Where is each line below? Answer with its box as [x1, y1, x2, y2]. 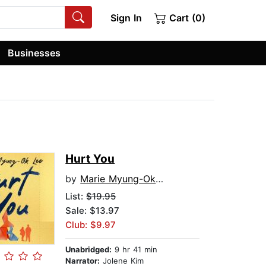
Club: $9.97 [65, 219, 116, 231]
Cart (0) [166, 12, 205, 24]
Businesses [8, 46, 61, 59]
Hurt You [65, 152, 115, 166]
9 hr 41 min [112, 245, 158, 255]
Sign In [110, 12, 142, 24]
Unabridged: [65, 245, 112, 255]
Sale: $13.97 [65, 205, 120, 217]
